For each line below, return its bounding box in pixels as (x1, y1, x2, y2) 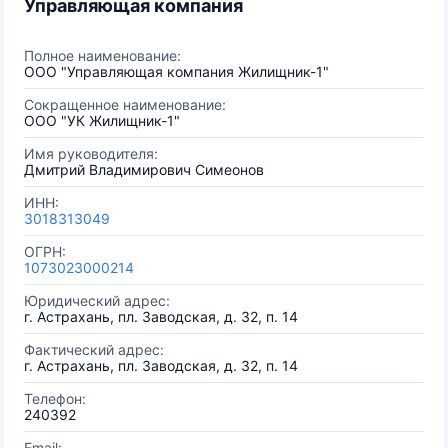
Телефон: (24, 390, 86, 407)
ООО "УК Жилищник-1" (24, 112, 180, 129)
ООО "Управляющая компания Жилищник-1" (24, 63, 329, 80)
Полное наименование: (24, 47, 181, 64)
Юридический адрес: (24, 292, 170, 309)
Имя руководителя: (24, 145, 158, 162)
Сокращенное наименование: (24, 96, 226, 113)
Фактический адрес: (24, 341, 164, 358)
